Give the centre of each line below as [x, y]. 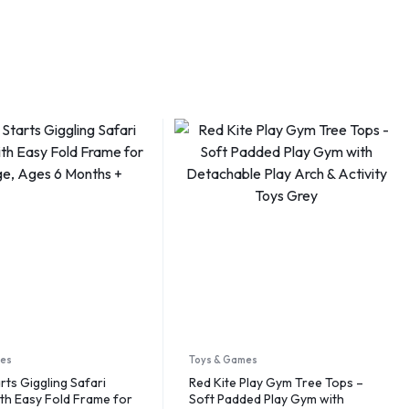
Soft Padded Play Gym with [267, 399]
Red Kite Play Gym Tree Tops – [277, 382]
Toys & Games [224, 359]
